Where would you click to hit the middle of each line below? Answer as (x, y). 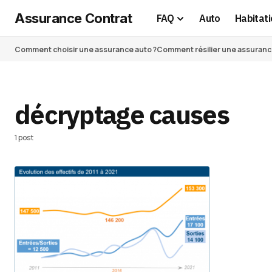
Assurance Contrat (73, 18)
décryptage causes (122, 114)
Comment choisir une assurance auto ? (86, 49)
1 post (24, 138)
